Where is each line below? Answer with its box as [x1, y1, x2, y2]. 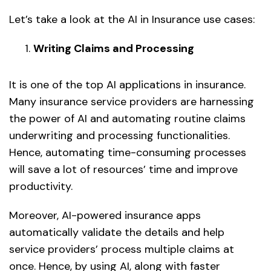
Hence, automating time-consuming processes [9, 145, 246, 160]
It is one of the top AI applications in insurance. [9, 77, 246, 93]
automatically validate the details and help [9, 225, 224, 240]
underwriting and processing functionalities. [9, 128, 230, 143]
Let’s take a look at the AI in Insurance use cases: [9, 12, 255, 27]
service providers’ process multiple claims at [9, 242, 234, 257]
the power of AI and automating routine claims [9, 111, 246, 126]
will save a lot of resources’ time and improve [9, 162, 238, 177]
